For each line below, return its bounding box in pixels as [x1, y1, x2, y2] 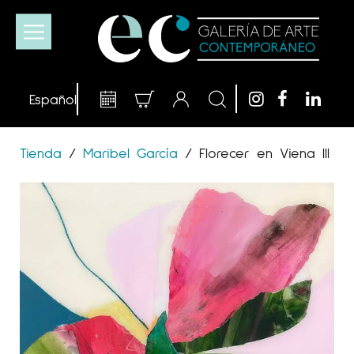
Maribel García [83, 144, 178, 161]
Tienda [20, 144, 69, 161]
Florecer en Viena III [199, 144, 330, 161]
